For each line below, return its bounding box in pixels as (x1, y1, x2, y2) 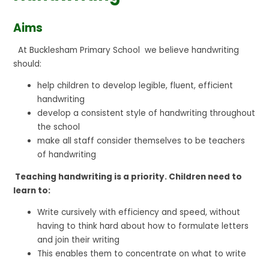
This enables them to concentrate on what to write (37, 248, 247, 260)
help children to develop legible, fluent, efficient (37, 80, 234, 92)
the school (37, 121, 80, 133)
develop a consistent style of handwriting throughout (37, 107, 256, 119)
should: (13, 58, 42, 70)
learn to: (13, 184, 51, 196)
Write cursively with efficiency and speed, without (37, 207, 241, 219)
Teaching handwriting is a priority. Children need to (13, 171, 243, 183)
